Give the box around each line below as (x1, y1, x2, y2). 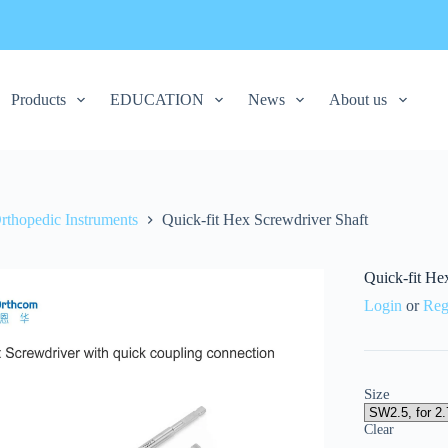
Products (10, 91, 66, 108)
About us (329, 91, 388, 108)
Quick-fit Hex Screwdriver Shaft (161, 211, 368, 229)
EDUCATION (110, 91, 205, 108)
